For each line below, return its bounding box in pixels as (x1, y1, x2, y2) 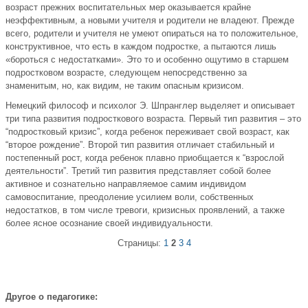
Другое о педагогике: (5, 291, 98, 302)
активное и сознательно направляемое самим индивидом (5, 179, 246, 190)
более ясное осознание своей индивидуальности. (5, 218, 213, 229)
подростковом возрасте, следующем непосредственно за (5, 67, 247, 78)
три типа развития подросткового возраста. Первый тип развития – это (5, 113, 301, 124)
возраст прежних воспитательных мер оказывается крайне (5, 2, 251, 13)
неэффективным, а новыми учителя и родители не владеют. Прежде (5, 15, 294, 26)
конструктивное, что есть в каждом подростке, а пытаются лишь (5, 41, 276, 52)
